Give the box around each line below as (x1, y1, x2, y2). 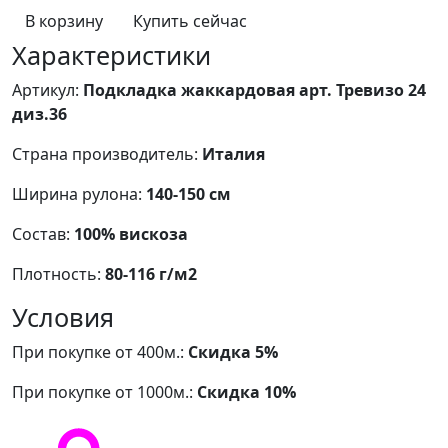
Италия (202, 142, 265, 165)
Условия (12, 299, 114, 334)
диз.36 (12, 102, 67, 125)
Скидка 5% (188, 340, 278, 363)
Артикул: (12, 78, 83, 101)
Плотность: (12, 262, 105, 285)
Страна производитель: (12, 142, 202, 165)
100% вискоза (74, 222, 188, 245)
